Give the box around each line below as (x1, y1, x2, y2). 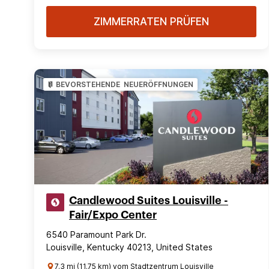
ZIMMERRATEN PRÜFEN (94, 16, 209, 28)
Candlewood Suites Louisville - (69, 195, 228, 206)
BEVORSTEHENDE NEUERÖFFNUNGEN (56, 80, 193, 89)
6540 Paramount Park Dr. (46, 229, 147, 240)
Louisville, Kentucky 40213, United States (46, 242, 213, 252)
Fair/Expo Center (69, 210, 157, 220)
